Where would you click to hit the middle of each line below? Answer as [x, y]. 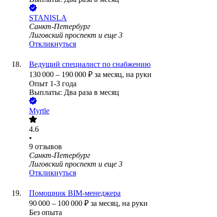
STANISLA [48, 18]
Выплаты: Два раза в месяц [74, 93]
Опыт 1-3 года [53, 84]
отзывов [48, 147]
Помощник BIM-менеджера [75, 193]
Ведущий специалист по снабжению [90, 64]
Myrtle [39, 111]
